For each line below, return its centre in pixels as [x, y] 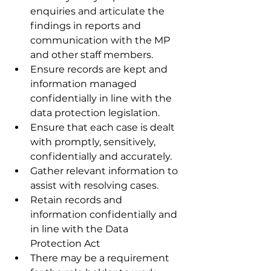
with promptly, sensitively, [94, 142]
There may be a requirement [101, 258]
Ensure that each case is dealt [104, 127]
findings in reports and [87, 26]
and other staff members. [92, 55]
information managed [85, 84]
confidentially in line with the [102, 98]
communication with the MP [101, 40]
